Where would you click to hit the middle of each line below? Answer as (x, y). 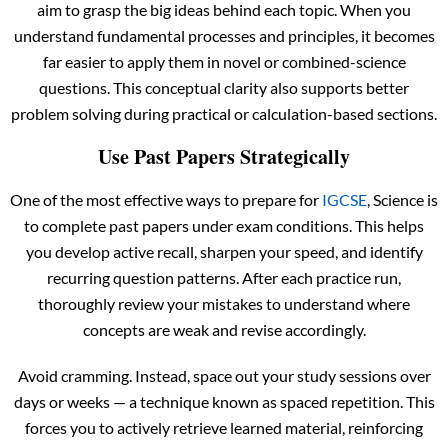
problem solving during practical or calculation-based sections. (224, 113)
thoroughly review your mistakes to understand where (224, 303)
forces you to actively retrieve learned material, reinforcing (224, 427)
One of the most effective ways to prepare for (166, 199)
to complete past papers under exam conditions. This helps (224, 225)
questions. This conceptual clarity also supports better (224, 87)
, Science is (402, 199)
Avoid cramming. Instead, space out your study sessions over (224, 375)
